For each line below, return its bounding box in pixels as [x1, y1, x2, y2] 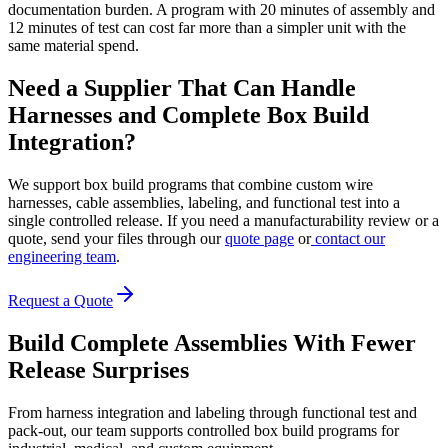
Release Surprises [8, 356, 189, 383]
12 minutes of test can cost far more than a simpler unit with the [8, 18, 406, 36]
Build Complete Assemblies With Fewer [8, 329, 416, 356]
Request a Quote [8, 291, 113, 309]
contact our [311, 229, 385, 247]
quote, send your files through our [8, 229, 225, 247]
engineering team [8, 247, 116, 265]
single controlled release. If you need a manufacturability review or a [8, 211, 439, 229]
